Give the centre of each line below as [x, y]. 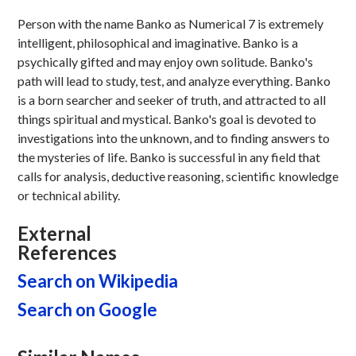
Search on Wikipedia [97, 281]
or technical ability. [68, 195]
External [54, 233]
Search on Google [87, 310]
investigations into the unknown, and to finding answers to [173, 138]
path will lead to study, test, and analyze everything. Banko [174, 81]
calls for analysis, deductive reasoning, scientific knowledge [178, 176]
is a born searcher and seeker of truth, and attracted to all [171, 100]
